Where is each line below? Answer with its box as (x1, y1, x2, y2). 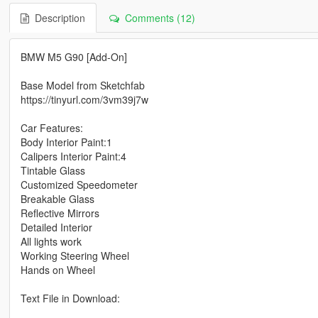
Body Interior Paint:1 (20, 134, 112, 149)
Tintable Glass (20, 163, 85, 177)
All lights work (20, 234, 82, 248)
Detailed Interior (20, 219, 92, 234)
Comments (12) (119, 10, 195, 25)
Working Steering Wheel (20, 248, 129, 263)
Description (28, 10, 85, 25)
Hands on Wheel (20, 262, 95, 277)
